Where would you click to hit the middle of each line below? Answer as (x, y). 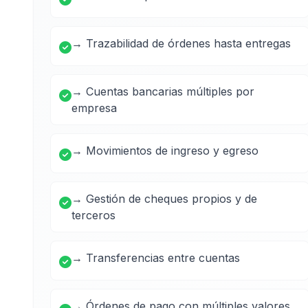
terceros (93, 215)
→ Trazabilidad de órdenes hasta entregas (181, 43)
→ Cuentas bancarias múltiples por (163, 91)
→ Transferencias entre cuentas (156, 258)
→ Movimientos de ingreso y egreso (165, 151)
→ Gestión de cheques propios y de (164, 199)
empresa (94, 108)
